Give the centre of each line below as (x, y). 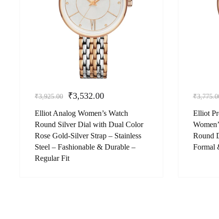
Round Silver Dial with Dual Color (89, 124)
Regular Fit (52, 158)
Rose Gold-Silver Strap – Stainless (88, 135)
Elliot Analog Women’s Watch (81, 113)
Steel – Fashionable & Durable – (85, 147)
